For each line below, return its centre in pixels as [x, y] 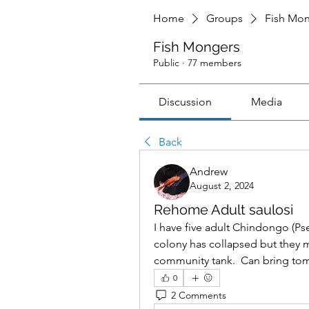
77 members [215, 63]
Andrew [209, 171]
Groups [225, 18]
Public [166, 63]
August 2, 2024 [222, 186]
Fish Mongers [197, 47]
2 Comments [199, 295]
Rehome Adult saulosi [223, 210]
